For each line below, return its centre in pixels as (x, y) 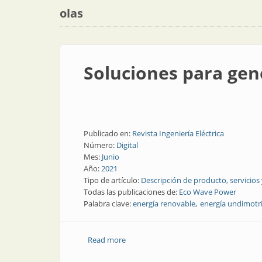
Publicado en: (108, 133)
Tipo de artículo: (112, 180)
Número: (100, 145)
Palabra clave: (108, 204)
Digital (127, 145)
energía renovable (164, 204)
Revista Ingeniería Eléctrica (178, 133)
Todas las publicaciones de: (131, 192)
